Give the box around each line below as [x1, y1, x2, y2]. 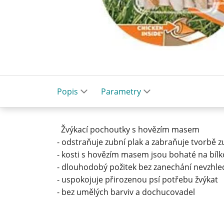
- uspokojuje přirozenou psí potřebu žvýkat [57, 173, 218, 185]
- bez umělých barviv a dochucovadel [57, 186, 195, 197]
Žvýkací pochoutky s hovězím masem [57, 123, 199, 135]
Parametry [101, 85, 141, 97]
